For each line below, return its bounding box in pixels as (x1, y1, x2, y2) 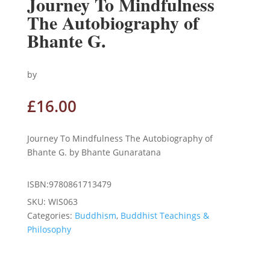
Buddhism (74, 209, 116, 221)
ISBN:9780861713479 (27, 178, 111, 190)
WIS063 (48, 195, 78, 207)
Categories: (27, 209, 75, 221)
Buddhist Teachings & (120, 209, 209, 221)
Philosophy (27, 223, 71, 235)
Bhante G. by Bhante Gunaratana (27, 146, 161, 158)
